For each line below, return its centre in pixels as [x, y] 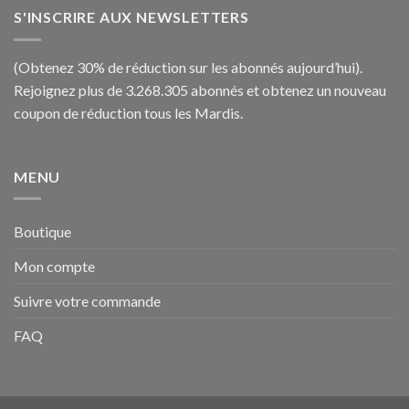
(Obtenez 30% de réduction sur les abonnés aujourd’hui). [188, 67]
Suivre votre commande [87, 301]
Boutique [42, 232]
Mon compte [54, 267]
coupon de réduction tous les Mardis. [128, 112]
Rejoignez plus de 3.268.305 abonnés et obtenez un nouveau [200, 89]
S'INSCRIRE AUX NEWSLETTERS [131, 17]
